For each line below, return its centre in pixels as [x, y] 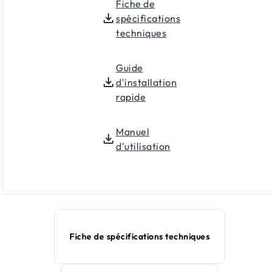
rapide [131, 97]
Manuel [133, 132]
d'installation [146, 83]
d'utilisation [143, 147]
